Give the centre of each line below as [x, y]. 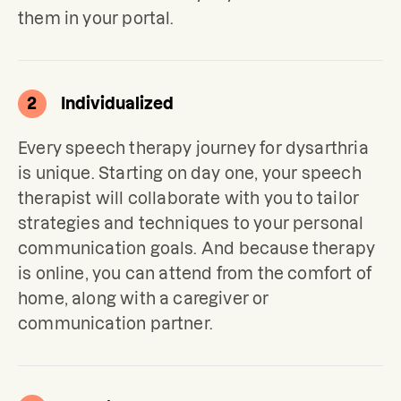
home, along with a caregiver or [144, 298]
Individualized [117, 103]
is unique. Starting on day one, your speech [190, 173]
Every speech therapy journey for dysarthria [193, 148]
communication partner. [115, 323]
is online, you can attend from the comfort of [195, 273]
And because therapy [288, 248]
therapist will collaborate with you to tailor [189, 198]
